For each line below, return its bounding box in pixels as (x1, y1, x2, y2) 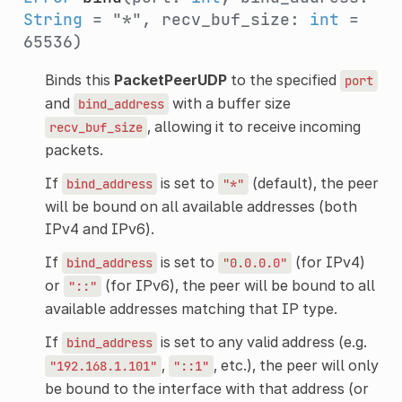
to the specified (226, 70, 340, 89)
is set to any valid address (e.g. (156, 332, 367, 351)
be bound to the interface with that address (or (44, 379, 369, 398)
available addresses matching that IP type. (44, 299, 337, 318)
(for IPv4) (291, 252, 365, 271)
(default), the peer (248, 173, 379, 192)
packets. (44, 140, 103, 159)
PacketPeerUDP (113, 70, 227, 89)
